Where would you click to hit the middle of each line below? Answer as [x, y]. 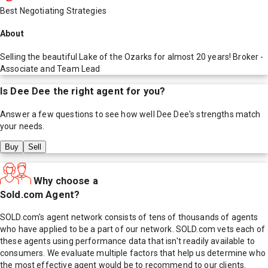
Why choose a [66, 181]
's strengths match [225, 114]
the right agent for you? [108, 92]
